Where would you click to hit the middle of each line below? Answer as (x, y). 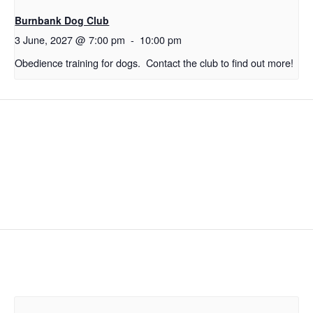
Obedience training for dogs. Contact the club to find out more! (154, 62)
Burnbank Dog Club (62, 21)
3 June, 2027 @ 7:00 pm (70, 40)
